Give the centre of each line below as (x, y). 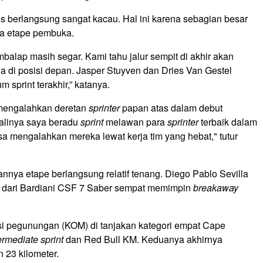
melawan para (135, 122)
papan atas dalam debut (171, 108)
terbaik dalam (228, 122)
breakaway (216, 188)
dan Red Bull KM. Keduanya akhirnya (143, 239)
